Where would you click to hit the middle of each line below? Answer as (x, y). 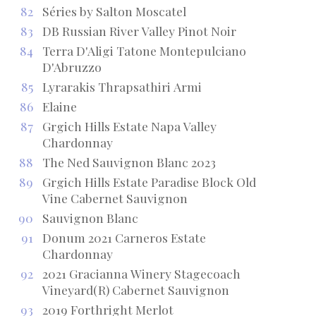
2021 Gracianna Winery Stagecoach (141, 273)
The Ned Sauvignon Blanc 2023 (129, 162)
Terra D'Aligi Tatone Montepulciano (144, 50)
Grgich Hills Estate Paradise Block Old (149, 181)
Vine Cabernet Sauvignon (115, 197)
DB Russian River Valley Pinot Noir (139, 30)
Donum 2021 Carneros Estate (124, 237)
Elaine (59, 106)
